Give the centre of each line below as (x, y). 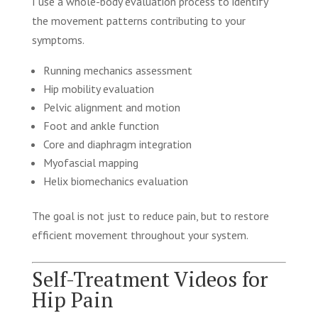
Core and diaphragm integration (117, 144)
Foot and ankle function (101, 125)
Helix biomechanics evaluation (115, 181)
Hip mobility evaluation (98, 88)
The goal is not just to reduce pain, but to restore (150, 215)
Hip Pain (72, 299)
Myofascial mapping (91, 162)
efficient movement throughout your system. (140, 235)
